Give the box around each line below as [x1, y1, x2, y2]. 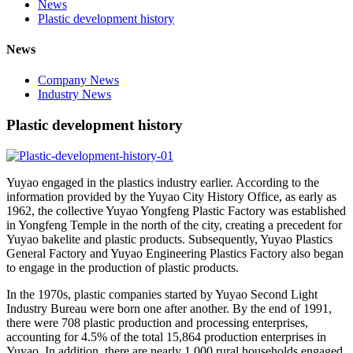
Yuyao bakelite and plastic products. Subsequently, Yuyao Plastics [6, 232, 333, 246]
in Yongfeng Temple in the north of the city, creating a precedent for [6, 217, 342, 232]
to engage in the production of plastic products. [6, 260, 239, 274]
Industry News [38, 87, 111, 102]
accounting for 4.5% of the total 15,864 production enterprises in [6, 329, 326, 344]
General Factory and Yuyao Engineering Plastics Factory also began [6, 246, 344, 260]
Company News [38, 73, 119, 87]
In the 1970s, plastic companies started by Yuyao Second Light [6, 287, 318, 301]
